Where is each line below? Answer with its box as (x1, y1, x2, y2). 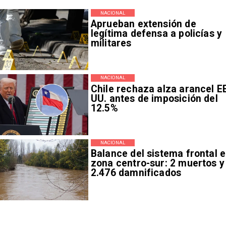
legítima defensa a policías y (90, 27, 222, 39)
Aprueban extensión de (90, 18, 196, 30)
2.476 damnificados (90, 167, 182, 179)
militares (90, 37, 132, 49)
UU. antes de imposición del (90, 92, 218, 104)
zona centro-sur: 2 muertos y (90, 157, 225, 169)
